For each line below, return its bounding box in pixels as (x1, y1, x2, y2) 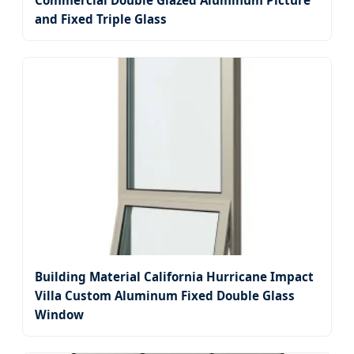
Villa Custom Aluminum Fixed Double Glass (35, 288, 295, 304)
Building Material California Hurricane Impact (35, 269, 314, 285)
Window (35, 307, 84, 323)
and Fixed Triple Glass (35, 11, 167, 28)
